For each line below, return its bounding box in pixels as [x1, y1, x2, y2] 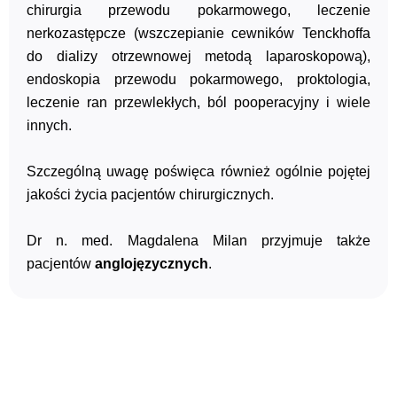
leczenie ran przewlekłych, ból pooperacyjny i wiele [27, 93, 370, 110]
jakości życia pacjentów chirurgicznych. [27, 186, 274, 203]
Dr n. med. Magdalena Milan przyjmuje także [27, 232, 370, 249]
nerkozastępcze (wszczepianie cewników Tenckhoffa [27, 24, 370, 41]
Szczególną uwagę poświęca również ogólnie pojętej [27, 163, 370, 180]
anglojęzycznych [95, 255, 208, 272]
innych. [27, 116, 72, 133]
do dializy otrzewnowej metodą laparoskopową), [27, 47, 370, 64]
